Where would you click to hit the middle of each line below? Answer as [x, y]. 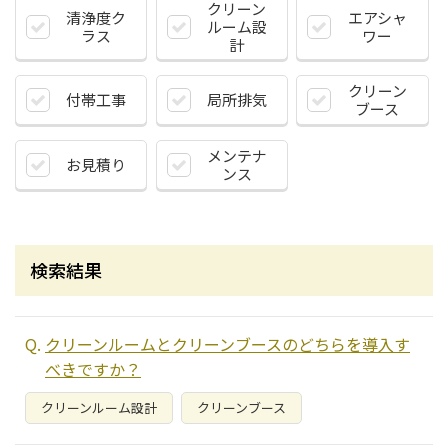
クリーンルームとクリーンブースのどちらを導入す [227, 344]
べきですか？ [93, 369]
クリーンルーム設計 [99, 407]
